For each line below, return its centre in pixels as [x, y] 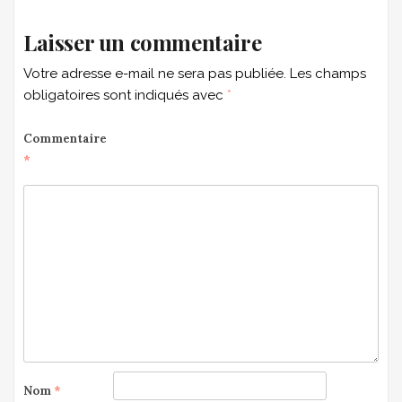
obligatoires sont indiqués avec [125, 95]
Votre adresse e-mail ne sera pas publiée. [155, 74]
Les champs [328, 74]
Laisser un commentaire [143, 42]
